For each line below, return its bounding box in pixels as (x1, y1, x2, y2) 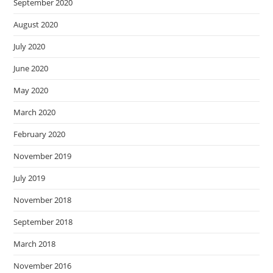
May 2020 (13, 85, 49, 96)
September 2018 (13, 216, 73, 227)
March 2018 (13, 238, 56, 249)
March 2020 (13, 107, 56, 118)
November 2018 (13, 194, 72, 205)
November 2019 (13, 151, 72, 161)
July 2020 (13, 41, 46, 52)
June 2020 (13, 63, 49, 74)
